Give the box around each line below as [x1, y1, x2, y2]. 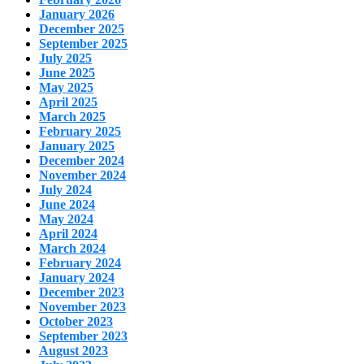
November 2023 [39, 300, 126, 314]
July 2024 [39, 183, 92, 197]
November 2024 [39, 168, 126, 183]
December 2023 [39, 285, 124, 300]
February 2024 [39, 256, 121, 271]
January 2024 [39, 271, 115, 285]
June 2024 [39, 197, 95, 212]
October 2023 [39, 314, 113, 329]
